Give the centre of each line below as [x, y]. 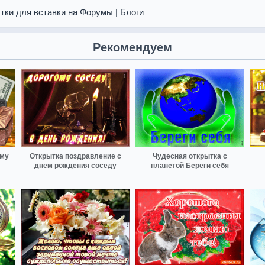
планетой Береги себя [190, 165]
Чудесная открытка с [190, 156]
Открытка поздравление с [75, 156]
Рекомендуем [132, 47]
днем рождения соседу [75, 165]
